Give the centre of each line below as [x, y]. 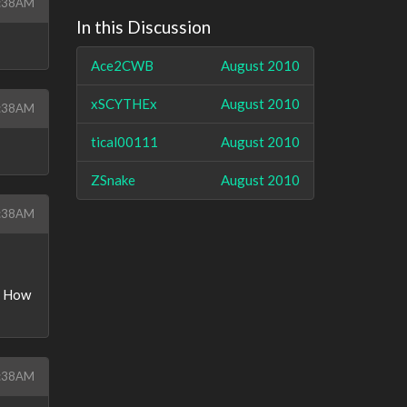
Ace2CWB [122, 65]
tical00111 [124, 141]
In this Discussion [143, 27]
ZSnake [113, 179]
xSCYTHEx [124, 103]
